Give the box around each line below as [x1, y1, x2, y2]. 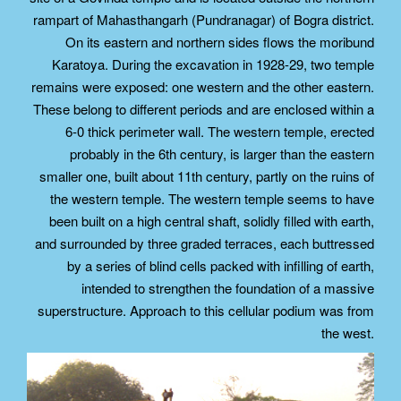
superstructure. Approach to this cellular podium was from [38, 301, 374, 320]
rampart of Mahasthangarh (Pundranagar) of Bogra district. [33, 10, 374, 30]
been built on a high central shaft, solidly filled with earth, [49, 211, 374, 231]
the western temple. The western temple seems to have [50, 189, 374, 209]
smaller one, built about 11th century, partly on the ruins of [39, 166, 374, 186]
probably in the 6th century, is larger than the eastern [70, 144, 374, 164]
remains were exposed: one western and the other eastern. [31, 77, 374, 97]
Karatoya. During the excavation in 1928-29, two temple [52, 55, 374, 74]
